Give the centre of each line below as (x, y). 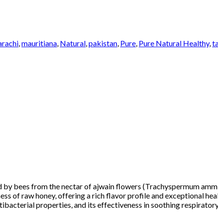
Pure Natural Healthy (174, 43)
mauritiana (39, 43)
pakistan (103, 43)
